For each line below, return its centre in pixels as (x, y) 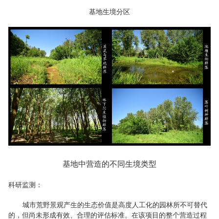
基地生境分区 (109, 12)
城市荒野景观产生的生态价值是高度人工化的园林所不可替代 (115, 205)
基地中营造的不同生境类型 (109, 164)
